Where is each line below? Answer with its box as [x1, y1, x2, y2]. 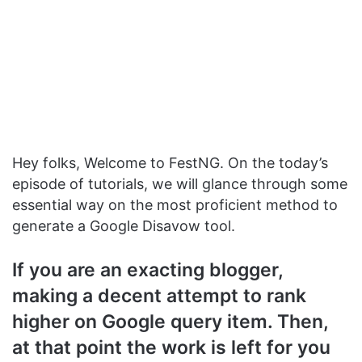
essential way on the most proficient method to [12, 196, 338, 214]
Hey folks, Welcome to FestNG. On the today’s [12, 154, 328, 172]
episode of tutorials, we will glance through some [12, 175, 347, 193]
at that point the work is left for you [12, 336, 330, 360]
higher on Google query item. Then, [12, 310, 328, 334]
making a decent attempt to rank [12, 284, 306, 308]
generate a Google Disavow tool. [12, 217, 235, 235]
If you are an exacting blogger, [12, 259, 283, 282]
